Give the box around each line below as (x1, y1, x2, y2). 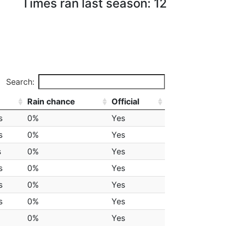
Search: (6, 77, 34, 87)
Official (111, 96, 139, 106)
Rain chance (27, 96, 75, 106)
